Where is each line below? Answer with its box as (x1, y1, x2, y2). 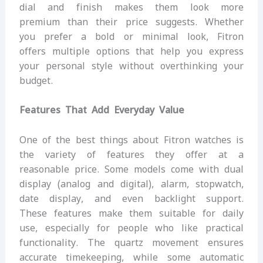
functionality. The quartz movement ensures (19, 236, 244, 249)
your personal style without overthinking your (19, 59, 244, 72)
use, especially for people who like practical (19, 221, 244, 234)
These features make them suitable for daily (19, 207, 244, 220)
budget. (19, 74, 53, 87)
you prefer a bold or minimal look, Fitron (19, 30, 244, 43)
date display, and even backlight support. (19, 192, 244, 205)
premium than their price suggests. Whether (19, 15, 244, 28)
